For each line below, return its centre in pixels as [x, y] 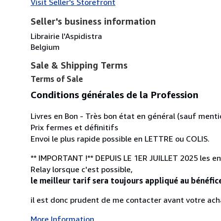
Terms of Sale [57, 79]
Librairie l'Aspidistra [66, 36]
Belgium [45, 47]
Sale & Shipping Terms [79, 65]
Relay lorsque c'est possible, [82, 169]
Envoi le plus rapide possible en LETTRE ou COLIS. [120, 139]
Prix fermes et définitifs [74, 128]
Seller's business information [93, 21]
